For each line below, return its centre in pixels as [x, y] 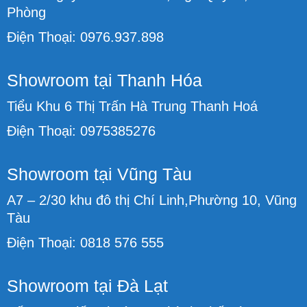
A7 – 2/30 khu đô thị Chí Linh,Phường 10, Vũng [152, 200]
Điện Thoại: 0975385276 [81, 131]
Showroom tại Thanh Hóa [105, 80]
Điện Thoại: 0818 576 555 [85, 242]
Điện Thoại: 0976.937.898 [85, 37]
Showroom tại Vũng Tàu [99, 174]
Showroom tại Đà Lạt [87, 285]
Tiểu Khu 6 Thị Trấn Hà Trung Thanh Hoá [132, 106]
